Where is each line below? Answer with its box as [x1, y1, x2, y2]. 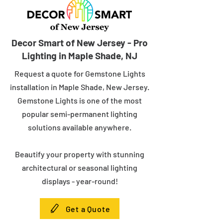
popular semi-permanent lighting [22, 109, 137, 118]
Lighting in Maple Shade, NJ [22, 50, 137, 61]
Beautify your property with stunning [15, 149, 144, 159]
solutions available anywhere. [28, 122, 131, 132]
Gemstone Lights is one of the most [17, 96, 142, 105]
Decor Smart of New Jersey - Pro [11, 37, 148, 48]
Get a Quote [65, 204, 111, 214]
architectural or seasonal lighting [22, 163, 137, 172]
